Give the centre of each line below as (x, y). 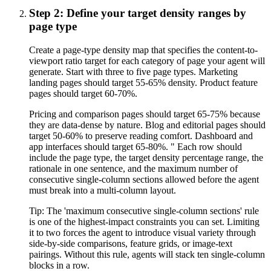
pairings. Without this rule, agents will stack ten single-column (147, 254)
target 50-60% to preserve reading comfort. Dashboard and (141, 135)
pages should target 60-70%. (83, 93)
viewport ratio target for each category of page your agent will (147, 60)
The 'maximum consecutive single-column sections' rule (153, 211)
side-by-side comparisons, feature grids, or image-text (131, 243)
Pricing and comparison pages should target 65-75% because (145, 114)
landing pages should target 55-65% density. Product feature (143, 82)
